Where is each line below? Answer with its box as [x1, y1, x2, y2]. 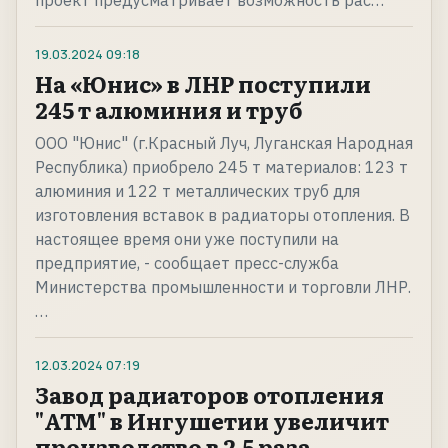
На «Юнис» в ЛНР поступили [35, 67, 371, 101]
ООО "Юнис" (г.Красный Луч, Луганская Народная [35, 133, 413, 154]
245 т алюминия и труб [35, 93, 302, 127]
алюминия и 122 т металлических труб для [35, 181, 360, 202]
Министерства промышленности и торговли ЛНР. [35, 277, 411, 298]
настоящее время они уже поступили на [35, 229, 339, 250]
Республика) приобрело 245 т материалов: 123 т [35, 157, 408, 178]
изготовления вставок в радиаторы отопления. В [35, 205, 410, 226]
